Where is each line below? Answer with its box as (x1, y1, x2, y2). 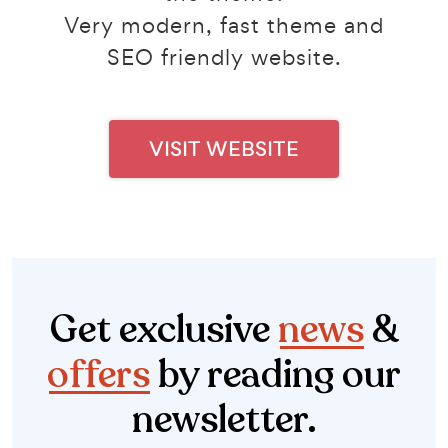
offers (47, 348, 150, 401)
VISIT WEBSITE (149, 135, 299, 162)
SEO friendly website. (106, 42, 342, 71)
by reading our (150, 348, 401, 401)
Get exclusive (49, 303, 278, 356)
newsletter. (131, 393, 317, 446)
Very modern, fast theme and (64, 10, 384, 39)
